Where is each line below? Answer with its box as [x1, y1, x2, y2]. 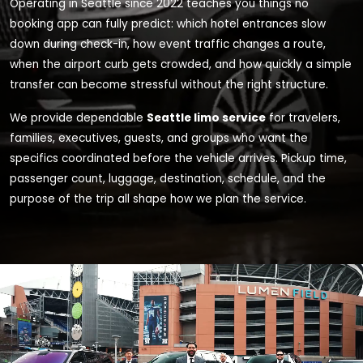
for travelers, [266, 110, 340, 126]
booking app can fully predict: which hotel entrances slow [10, 16, 326, 32]
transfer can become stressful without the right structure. [10, 77, 328, 92]
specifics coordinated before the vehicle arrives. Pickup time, [10, 151, 347, 166]
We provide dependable [10, 110, 147, 126]
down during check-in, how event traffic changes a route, [10, 36, 326, 52]
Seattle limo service [147, 110, 266, 126]
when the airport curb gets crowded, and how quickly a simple [10, 57, 352, 72]
